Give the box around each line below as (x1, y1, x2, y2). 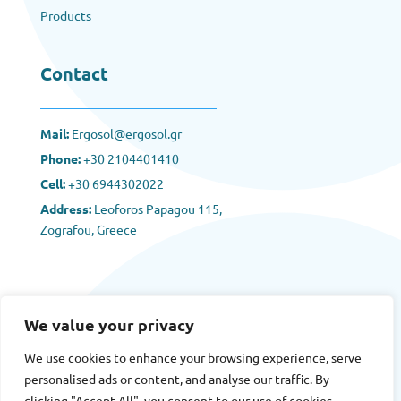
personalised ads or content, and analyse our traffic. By (24, 371, 329, 387)
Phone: (39, 149, 81, 166)
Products (39, 6, 91, 23)
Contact (39, 61, 108, 85)
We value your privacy (24, 314, 194, 335)
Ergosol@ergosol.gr (71, 124, 182, 141)
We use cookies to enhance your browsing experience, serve (24, 349, 362, 365)
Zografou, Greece (39, 220, 137, 237)
